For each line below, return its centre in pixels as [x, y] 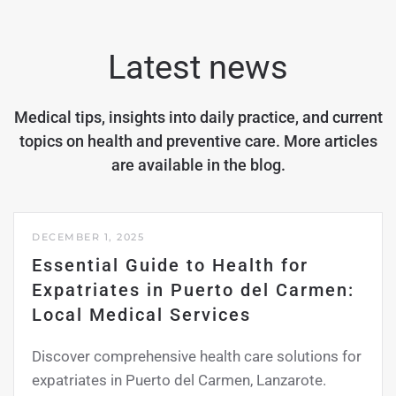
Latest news [198, 67]
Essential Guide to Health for [170, 266]
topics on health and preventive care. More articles [198, 141]
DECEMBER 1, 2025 [88, 237]
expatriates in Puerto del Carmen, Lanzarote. [179, 381]
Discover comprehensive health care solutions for [197, 357]
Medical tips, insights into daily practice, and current [198, 118]
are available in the [180, 165]
